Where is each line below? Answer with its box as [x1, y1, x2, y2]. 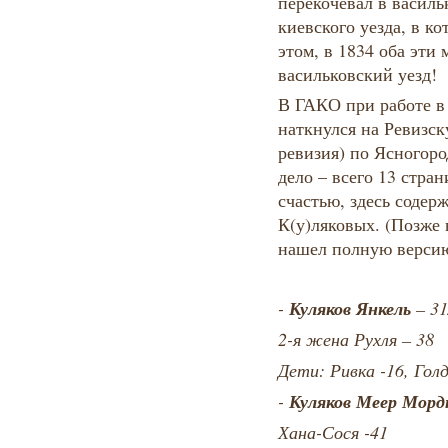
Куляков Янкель [288, 295, 411, 322]
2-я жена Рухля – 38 [277, 327, 434, 352]
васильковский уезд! [277, 62, 437, 87]
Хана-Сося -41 [277, 420, 388, 445]
